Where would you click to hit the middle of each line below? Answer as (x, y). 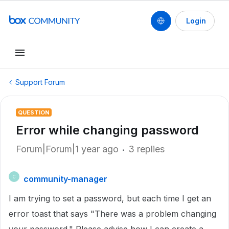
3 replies (146, 149)
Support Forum (40, 82)
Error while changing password (107, 130)
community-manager (65, 179)
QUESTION (34, 112)
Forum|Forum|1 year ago (67, 149)
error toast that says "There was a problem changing (112, 214)
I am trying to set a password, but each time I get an (110, 198)
